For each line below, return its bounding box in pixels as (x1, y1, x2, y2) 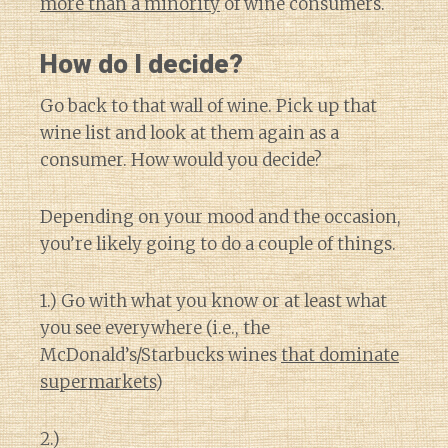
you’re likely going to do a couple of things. (40, 233, 396, 255)
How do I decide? (40, 49, 243, 79)
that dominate (281, 344, 399, 366)
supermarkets (40, 371, 155, 393)
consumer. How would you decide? (40, 149, 322, 171)
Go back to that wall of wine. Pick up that (40, 95, 377, 117)
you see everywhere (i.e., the (40, 317, 270, 339)
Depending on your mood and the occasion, (40, 206, 401, 228)
